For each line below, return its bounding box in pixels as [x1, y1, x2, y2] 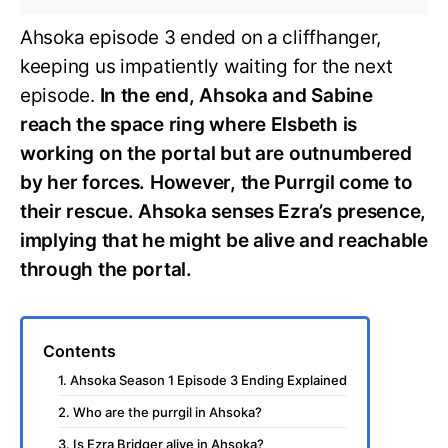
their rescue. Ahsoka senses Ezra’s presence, [20, 199, 427, 223]
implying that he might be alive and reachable [20, 228, 428, 252]
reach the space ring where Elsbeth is [20, 112, 358, 136]
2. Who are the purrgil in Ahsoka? [58, 403, 262, 420]
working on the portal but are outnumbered [20, 141, 412, 165]
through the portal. [20, 257, 192, 281]
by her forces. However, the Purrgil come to [20, 170, 413, 194]
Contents [43, 340, 116, 361]
